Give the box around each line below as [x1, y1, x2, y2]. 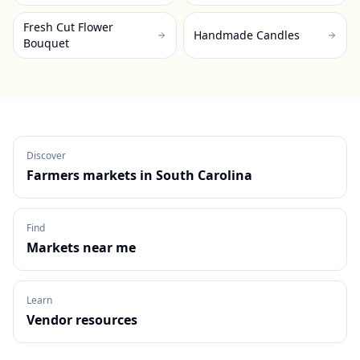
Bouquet [23, 35, 69, 51]
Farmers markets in [27, 166, 156, 184]
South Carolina [156, 166, 252, 184]
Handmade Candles [194, 27, 300, 43]
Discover [27, 149, 66, 162]
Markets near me [27, 239, 136, 256]
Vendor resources [27, 311, 137, 329]
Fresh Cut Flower [23, 19, 113, 35]
